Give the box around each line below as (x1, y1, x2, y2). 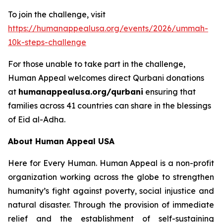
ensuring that (143, 86, 196, 97)
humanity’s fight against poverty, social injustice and (8, 185, 214, 196)
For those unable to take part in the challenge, (8, 58, 185, 69)
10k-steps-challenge (8, 37, 86, 47)
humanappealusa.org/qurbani (18, 86, 143, 97)
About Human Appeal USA (8, 136, 114, 146)
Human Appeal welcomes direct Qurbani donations (8, 72, 204, 83)
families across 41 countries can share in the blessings (8, 100, 211, 111)
